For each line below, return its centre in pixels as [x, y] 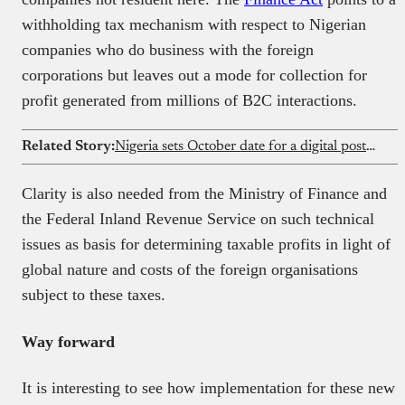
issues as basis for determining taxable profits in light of [206, 244]
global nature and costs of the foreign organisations [190, 269]
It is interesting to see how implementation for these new [208, 388]
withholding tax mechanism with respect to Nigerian [194, 24]
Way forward [68, 341]
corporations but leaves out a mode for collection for [194, 75]
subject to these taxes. [94, 294]
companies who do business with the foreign [168, 49]
